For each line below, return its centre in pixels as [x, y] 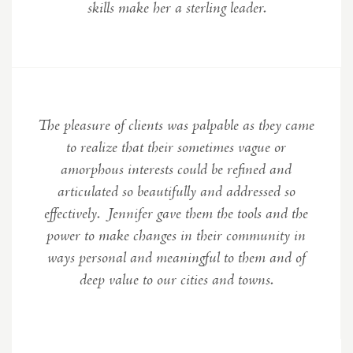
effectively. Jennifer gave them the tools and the [176, 214]
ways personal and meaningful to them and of [176, 258]
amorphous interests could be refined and [176, 170]
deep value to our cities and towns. [176, 281]
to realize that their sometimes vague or [176, 148]
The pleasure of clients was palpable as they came [176, 126]
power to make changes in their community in [176, 236]
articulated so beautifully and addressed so [176, 192]
